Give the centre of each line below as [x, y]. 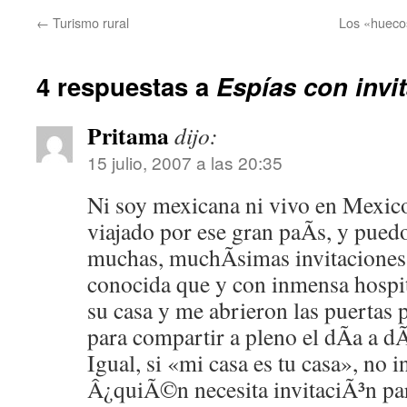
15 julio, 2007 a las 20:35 [185, 162]
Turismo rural [89, 22]
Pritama [128, 135]
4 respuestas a [126, 86]
